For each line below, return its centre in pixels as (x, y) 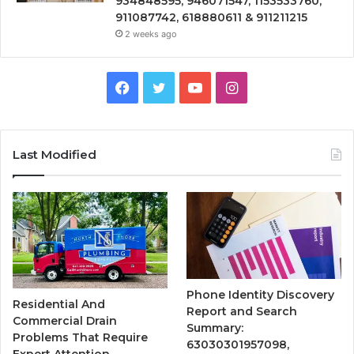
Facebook (162, 86)
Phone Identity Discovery (261, 295)
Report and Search (242, 312)
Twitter (189, 86)
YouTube (230, 86)
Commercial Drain (65, 321)
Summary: (215, 328)
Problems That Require (80, 338)
